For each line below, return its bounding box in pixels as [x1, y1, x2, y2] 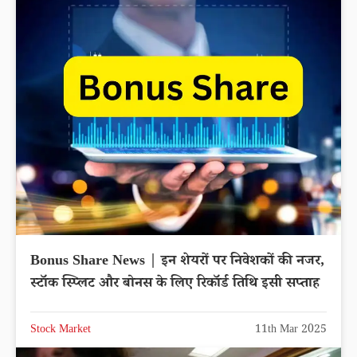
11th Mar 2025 [255, 321, 327, 339]
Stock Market [30, 321, 91, 339]
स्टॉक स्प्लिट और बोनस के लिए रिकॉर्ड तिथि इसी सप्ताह [30, 273, 320, 296]
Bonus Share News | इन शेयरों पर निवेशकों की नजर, [30, 250, 324, 273]
